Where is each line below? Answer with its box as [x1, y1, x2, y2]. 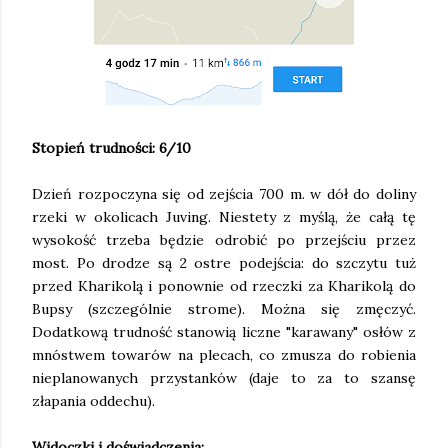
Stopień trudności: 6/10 [32, 139, 191, 158]
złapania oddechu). [32, 392, 155, 411]
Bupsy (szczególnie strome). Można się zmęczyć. [32, 300, 416, 319]
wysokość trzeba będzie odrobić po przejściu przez [32, 231, 416, 250]
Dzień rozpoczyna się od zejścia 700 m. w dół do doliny [32, 185, 416, 204]
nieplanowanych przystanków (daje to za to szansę [32, 369, 416, 388]
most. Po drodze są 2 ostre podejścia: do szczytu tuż [32, 254, 416, 273]
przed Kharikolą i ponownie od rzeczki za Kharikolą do [32, 277, 416, 296]
